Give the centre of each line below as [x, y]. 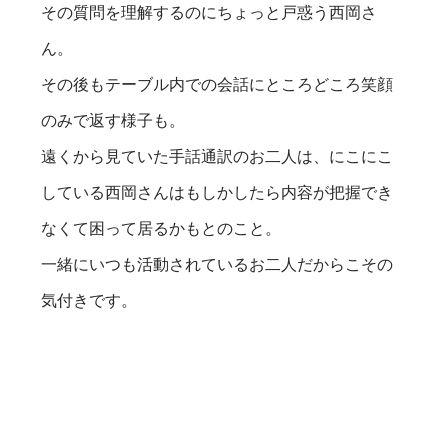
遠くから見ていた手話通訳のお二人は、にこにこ [217, 156]
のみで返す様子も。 [113, 120]
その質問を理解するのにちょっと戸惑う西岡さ [209, 12]
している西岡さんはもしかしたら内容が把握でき [217, 192]
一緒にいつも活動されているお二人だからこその [217, 264]
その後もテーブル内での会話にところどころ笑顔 [217, 84]
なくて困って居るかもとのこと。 [161, 228]
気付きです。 [89, 300]
